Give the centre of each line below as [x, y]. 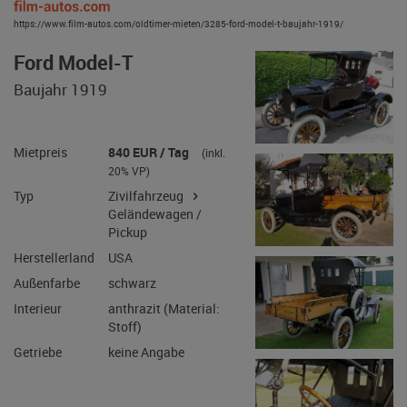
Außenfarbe [52, 315]
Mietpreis [45, 169]
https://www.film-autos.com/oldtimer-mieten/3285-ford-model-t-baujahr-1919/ [179, 23]
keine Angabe [163, 391]
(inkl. [237, 170]
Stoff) [139, 363]
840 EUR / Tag [165, 169]
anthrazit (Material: [182, 343]
